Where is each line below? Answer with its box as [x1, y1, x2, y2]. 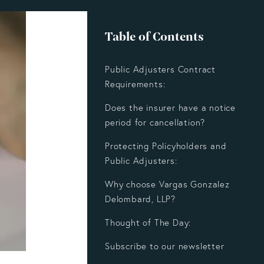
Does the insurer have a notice [105, 102, 236, 114]
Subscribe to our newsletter [105, 240, 225, 252]
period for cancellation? [105, 117, 206, 128]
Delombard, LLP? [105, 193, 179, 205]
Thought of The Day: [105, 217, 192, 229]
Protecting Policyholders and [105, 140, 227, 152]
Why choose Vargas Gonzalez [105, 179, 230, 190]
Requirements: [105, 78, 166, 90]
